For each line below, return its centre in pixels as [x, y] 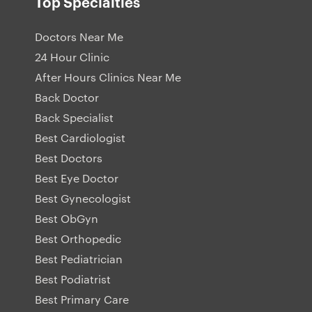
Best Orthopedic [78, 239]
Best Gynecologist [83, 198]
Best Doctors [69, 158]
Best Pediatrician [79, 259]
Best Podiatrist [73, 279]
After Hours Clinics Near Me [108, 77]
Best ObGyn [67, 219]
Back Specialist [74, 118]
